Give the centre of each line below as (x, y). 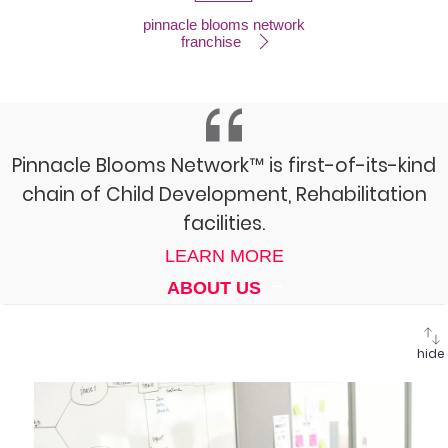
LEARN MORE (224, 256)
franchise (213, 42)
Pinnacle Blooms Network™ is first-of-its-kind (224, 166)
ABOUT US (216, 288)
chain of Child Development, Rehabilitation (224, 195)
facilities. (224, 224)
